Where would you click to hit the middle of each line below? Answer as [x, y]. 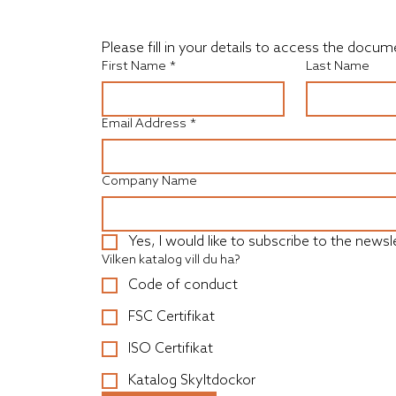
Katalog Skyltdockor [191, 381]
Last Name [338, 66]
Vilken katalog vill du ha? [171, 260]
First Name [133, 66]
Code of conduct [183, 286]
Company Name [149, 181]
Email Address [144, 124]
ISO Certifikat [170, 349]
